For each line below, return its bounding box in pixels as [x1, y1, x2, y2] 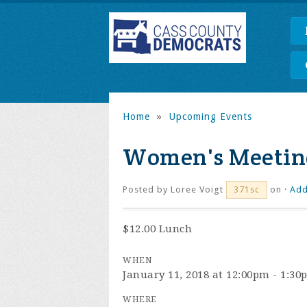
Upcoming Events [169, 111, 252, 122]
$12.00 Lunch [123, 223, 192, 235]
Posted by [123, 184, 171, 195]
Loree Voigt [171, 184, 223, 195]
